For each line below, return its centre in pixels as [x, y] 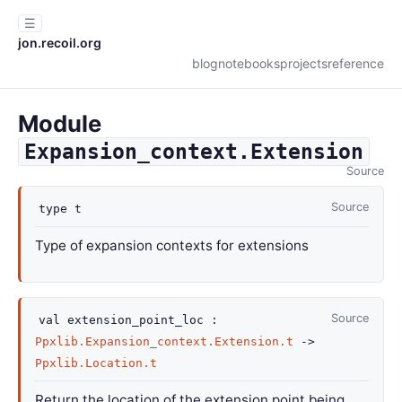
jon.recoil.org [60, 43]
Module [60, 123]
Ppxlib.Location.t [96, 363]
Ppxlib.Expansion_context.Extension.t [164, 341]
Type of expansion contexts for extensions [172, 245]
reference [356, 63]
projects [304, 63]
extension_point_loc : [139, 320]
